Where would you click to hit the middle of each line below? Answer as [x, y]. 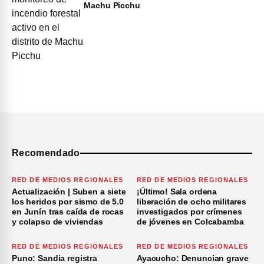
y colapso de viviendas [57, 221]
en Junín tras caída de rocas [68, 211]
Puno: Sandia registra [55, 258]
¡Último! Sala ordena [177, 191]
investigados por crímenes [189, 211]
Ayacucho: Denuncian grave [193, 258]
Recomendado [46, 153]
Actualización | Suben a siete [69, 191]
